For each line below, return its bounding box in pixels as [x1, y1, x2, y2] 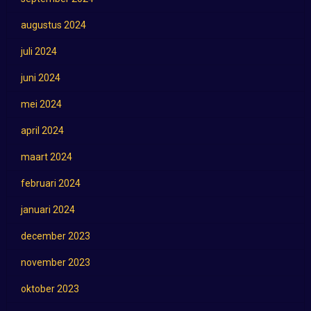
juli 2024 [20, 46, 57, 58]
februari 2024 [20, 178, 81, 190]
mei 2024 [20, 99, 62, 110]
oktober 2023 [20, 283, 79, 295]
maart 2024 [20, 151, 72, 163]
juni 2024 [20, 72, 60, 84]
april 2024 [20, 125, 64, 137]
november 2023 [20, 257, 90, 269]
